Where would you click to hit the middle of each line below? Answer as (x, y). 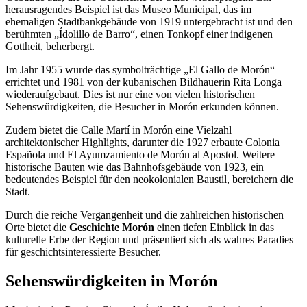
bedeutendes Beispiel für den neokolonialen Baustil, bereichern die (149, 179)
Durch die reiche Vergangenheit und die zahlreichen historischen (145, 214)
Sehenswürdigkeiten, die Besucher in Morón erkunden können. (142, 106)
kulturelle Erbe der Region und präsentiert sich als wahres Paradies (149, 239)
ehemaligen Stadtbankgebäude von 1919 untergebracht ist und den (149, 21)
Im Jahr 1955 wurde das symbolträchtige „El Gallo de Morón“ (140, 69)
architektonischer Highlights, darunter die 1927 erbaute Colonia (143, 142)
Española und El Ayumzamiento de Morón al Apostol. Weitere (140, 154)
